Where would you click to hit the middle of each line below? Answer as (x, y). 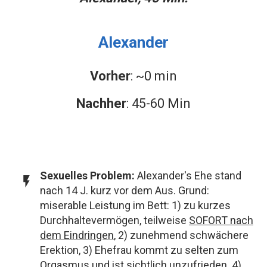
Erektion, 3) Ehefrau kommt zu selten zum (139, 250)
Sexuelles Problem (86, 176)
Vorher (110, 76)
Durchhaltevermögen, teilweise (114, 221)
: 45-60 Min (159, 104)
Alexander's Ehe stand (189, 176)
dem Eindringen (77, 235)
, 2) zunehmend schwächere (181, 235)
